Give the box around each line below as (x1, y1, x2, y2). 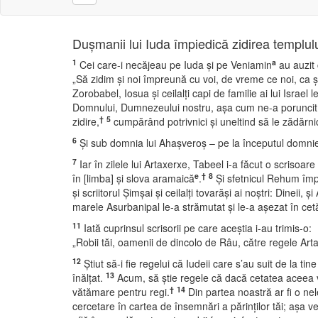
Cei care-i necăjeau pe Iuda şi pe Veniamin (77, 57, 272, 72)
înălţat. (72, 270, 103, 285)
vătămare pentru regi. (72, 285, 170, 299)
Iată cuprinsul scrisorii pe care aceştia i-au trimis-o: (81, 221, 312, 235)
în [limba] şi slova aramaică (72, 171, 194, 185)
